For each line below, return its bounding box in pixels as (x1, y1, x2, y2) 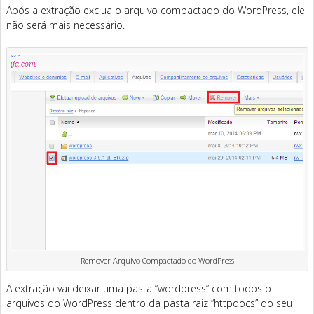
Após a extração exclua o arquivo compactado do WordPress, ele (6, 3, 305, 17)
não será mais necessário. (6, 18, 125, 32)
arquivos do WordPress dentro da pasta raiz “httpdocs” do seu (6, 296, 292, 310)
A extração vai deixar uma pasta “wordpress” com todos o (6, 281, 271, 295)
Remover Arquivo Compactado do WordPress (81, 254, 235, 266)
